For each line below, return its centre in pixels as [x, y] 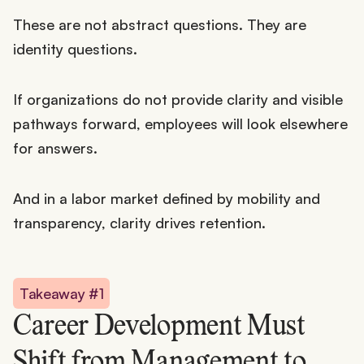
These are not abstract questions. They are [160, 24]
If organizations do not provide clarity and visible [178, 99]
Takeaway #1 [62, 293]
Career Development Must [159, 327]
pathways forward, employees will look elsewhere [180, 123]
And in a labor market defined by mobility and [167, 198]
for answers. [55, 147]
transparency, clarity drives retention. [139, 222]
